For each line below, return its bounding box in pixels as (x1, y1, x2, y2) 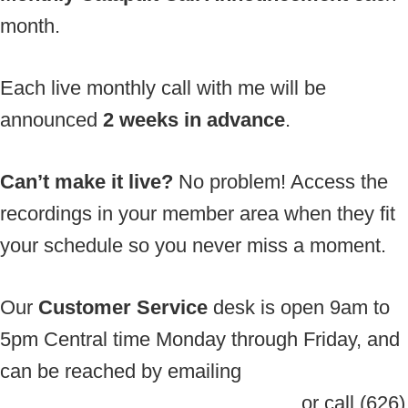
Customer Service (38, 295, 208, 319)
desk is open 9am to (208, 295, 390, 319)
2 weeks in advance (103, 107, 285, 131)
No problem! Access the (173, 169, 388, 193)
